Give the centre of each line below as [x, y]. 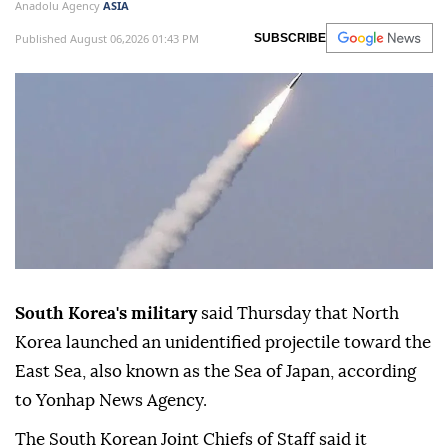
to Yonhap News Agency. [111, 401]
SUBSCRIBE [290, 38]
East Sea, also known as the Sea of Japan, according [215, 372]
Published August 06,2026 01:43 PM [107, 38]
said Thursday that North [300, 314]
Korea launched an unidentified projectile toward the [223, 343]
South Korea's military [108, 314]
